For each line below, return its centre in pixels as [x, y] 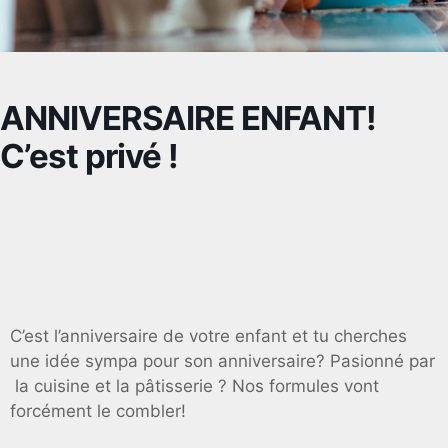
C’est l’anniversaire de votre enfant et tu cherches [208, 336]
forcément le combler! [98, 411]
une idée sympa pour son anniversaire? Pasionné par [222, 361]
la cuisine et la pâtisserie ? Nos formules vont [194, 386]
